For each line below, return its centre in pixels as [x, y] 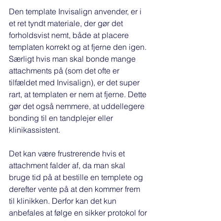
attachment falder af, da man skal [68, 166]
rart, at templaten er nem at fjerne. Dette [79, 94]
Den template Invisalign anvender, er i [76, 12]
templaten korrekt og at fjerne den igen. [79, 47]
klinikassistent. [36, 130]
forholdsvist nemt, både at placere [70, 35]
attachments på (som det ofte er [65, 71]
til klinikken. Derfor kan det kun [64, 201]
